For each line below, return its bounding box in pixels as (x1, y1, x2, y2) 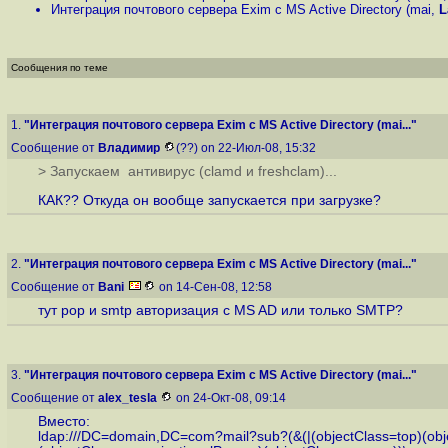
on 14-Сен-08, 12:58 (156, 280, 275, 294)
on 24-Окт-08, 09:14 (173, 391, 289, 405)
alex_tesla (98, 391, 157, 405)
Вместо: (37, 414, 90, 430)
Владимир (98, 141, 160, 155)
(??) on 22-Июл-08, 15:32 (176, 141, 319, 155)
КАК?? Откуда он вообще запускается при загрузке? (37, 192, 381, 208)
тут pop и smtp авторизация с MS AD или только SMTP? (37, 303, 403, 319)
